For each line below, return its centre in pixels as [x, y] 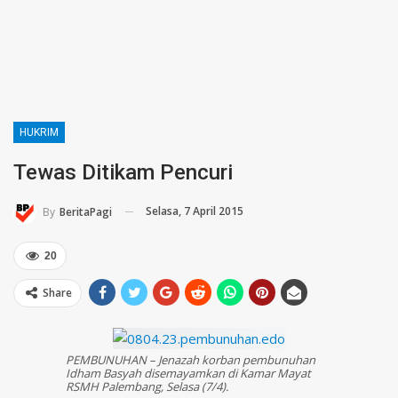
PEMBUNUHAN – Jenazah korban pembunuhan [191, 359]
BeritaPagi [86, 211]
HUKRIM [39, 132]
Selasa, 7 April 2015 [195, 211]
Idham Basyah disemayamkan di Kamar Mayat [188, 373]
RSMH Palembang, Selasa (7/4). [147, 386]
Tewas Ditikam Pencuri [123, 172]
